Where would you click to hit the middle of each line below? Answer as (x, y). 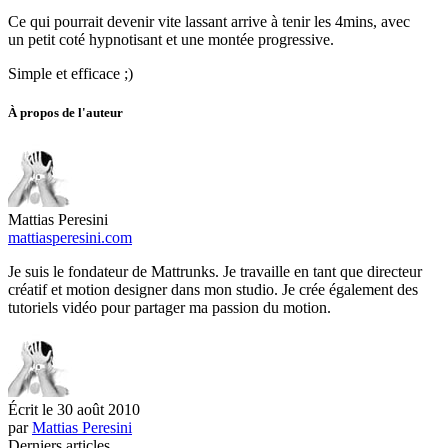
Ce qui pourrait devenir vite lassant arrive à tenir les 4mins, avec (209, 21)
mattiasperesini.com (70, 238)
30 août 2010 (98, 410)
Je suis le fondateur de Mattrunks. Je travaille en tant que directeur (215, 272)
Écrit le (32, 410)
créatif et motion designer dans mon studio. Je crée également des (213, 290)
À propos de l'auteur (65, 113)
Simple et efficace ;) (70, 73)
